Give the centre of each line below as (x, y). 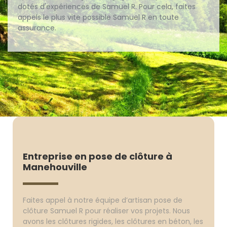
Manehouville (55, 167)
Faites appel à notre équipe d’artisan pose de (103, 200)
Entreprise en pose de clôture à (98, 156)
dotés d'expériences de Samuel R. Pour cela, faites (107, 7)
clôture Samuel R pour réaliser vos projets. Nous (107, 211)
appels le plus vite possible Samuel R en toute (98, 17)
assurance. (37, 28)
